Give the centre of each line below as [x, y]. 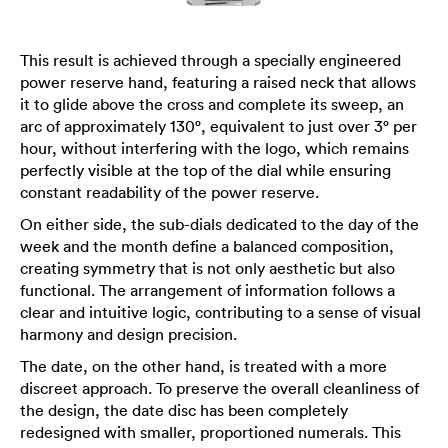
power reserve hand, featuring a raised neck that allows [218, 82]
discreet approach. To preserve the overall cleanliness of [219, 388]
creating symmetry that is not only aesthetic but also [207, 268]
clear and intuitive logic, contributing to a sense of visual [220, 312]
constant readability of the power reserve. [169, 192]
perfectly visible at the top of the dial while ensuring [205, 170]
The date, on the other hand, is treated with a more [203, 366]
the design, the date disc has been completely [184, 410]
